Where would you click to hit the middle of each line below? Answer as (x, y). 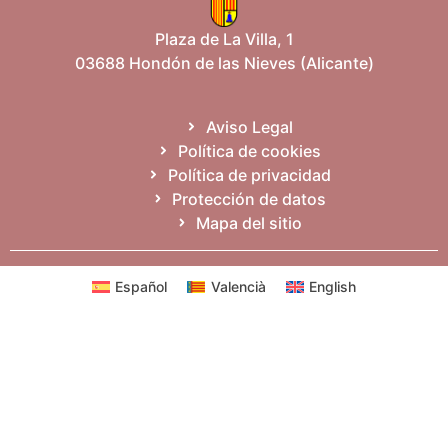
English (333, 286)
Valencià (238, 286)
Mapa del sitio (249, 222)
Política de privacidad (249, 174)
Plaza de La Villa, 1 (224, 38)
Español (141, 286)
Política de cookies (249, 150)
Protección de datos (249, 198)
